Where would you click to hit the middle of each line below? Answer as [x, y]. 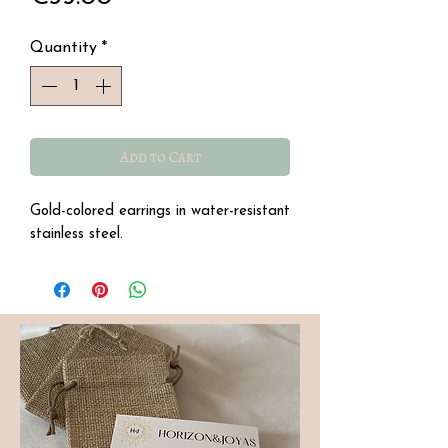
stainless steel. [76, 234]
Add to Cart [160, 156]
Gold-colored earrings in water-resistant [160, 211]
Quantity [63, 47]
